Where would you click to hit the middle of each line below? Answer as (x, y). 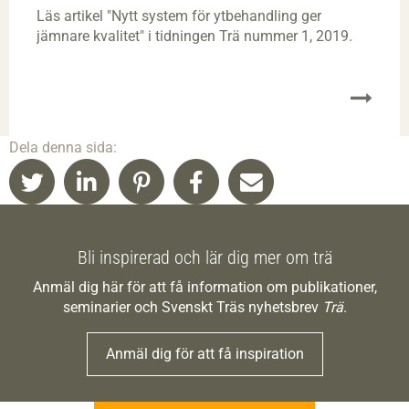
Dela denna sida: (63, 148)
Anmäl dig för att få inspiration (204, 354)
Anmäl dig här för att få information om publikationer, (204, 288)
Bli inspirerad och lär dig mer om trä (204, 258)
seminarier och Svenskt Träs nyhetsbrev (192, 308)
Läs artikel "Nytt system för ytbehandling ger (179, 16)
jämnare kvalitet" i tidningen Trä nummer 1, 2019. (194, 37)
